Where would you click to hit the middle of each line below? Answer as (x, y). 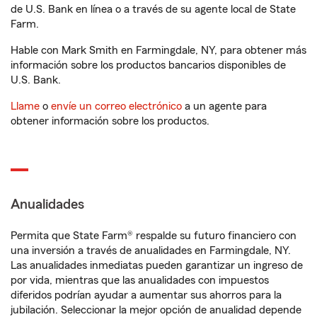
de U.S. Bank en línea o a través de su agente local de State (153, 9)
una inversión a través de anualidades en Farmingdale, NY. (151, 250)
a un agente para (224, 106)
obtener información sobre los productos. (110, 121)
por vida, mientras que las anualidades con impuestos (140, 280)
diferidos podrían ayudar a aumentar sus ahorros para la (146, 295)
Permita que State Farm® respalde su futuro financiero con (154, 236)
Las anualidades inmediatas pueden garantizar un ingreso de (157, 265)
